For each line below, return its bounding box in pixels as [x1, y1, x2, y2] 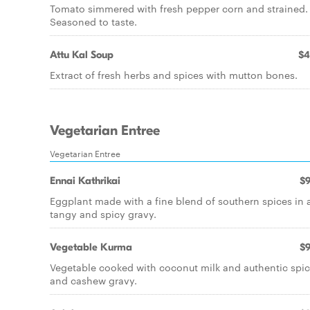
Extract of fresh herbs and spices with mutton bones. [50, 68, 298, 82]
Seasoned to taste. [50, 15, 137, 28]
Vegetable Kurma [50, 241, 132, 253]
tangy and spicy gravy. [50, 207, 156, 221]
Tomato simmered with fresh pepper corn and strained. [50, 1, 308, 15]
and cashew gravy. [50, 273, 137, 287]
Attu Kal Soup [50, 48, 113, 61]
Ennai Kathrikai [50, 174, 120, 187]
